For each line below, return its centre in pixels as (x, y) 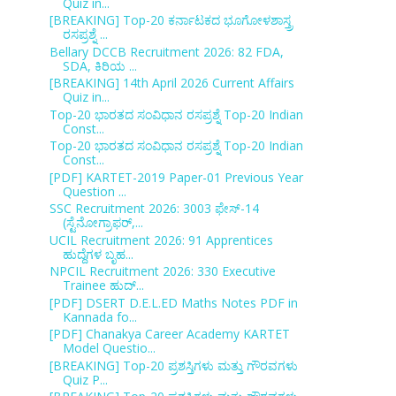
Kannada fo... (99, 316)
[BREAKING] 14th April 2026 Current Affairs (171, 83)
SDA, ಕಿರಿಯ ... (99, 65)
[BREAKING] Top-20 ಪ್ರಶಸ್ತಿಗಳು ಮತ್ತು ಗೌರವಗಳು (173, 365)
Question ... (94, 191)
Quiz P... (85, 379)
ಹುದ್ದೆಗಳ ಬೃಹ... (98, 254)
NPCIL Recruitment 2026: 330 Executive (162, 271)
